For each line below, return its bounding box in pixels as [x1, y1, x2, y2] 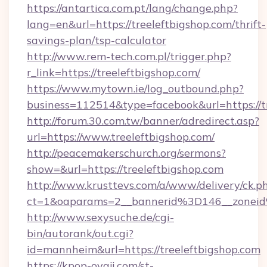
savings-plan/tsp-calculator [27, 33, 166, 47]
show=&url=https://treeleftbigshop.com [27, 162, 223, 176]
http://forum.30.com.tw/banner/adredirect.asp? [27, 114, 259, 128]
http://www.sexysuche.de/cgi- [27, 210, 174, 224]
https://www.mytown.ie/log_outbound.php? [27, 82, 244, 95]
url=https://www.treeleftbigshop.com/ [27, 130, 215, 144]
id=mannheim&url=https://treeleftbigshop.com [27, 243, 260, 256]
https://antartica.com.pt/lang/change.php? [27, 1, 238, 15]
